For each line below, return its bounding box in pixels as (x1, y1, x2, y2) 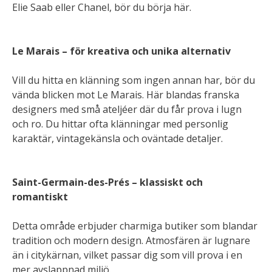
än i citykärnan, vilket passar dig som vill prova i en (12, 248, 242, 262)
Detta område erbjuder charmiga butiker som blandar (12, 219, 257, 233)
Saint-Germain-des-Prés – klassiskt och (12, 175, 203, 189)
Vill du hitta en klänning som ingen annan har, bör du (12, 73, 255, 87)
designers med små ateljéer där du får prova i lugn (12, 103, 242, 116)
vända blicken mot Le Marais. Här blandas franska (12, 88, 239, 101)
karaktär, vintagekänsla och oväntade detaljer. (12, 132, 223, 145)
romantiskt (12, 190, 68, 203)
